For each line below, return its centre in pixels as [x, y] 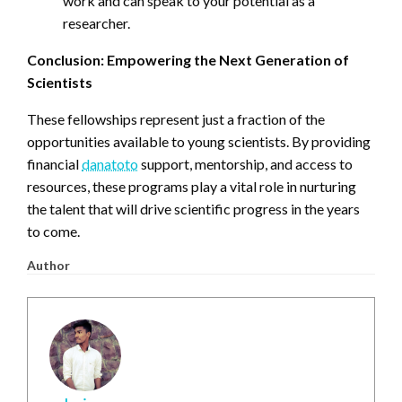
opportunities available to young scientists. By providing [199, 141]
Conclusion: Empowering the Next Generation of [188, 59]
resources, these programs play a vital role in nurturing [192, 186]
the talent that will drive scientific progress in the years [193, 208]
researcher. [96, 22]
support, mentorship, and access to [245, 163]
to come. [53, 231]
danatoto [110, 163]
